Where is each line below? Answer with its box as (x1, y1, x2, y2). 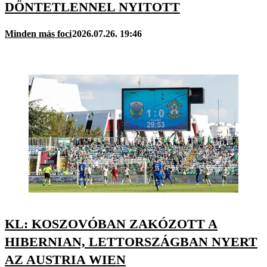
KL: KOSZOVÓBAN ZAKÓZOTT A (5, 216, 218, 232)
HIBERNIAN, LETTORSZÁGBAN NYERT (5, 234, 257, 250)
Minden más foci (5, 29, 72, 39)
